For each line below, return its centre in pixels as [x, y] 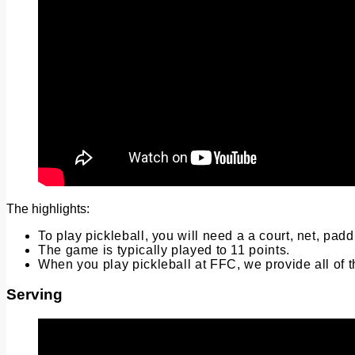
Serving [34, 295]
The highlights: [48, 208]
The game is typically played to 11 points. [164, 250]
